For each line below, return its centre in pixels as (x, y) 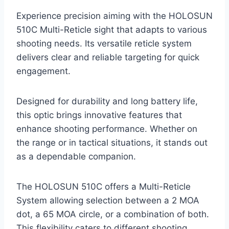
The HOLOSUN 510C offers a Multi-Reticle (104, 187)
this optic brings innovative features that (99, 115)
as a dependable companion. (76, 157)
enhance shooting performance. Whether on (107, 129)
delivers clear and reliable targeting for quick (108, 58)
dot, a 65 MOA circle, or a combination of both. (113, 214)
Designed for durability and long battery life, (107, 101)
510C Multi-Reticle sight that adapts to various (112, 30)
